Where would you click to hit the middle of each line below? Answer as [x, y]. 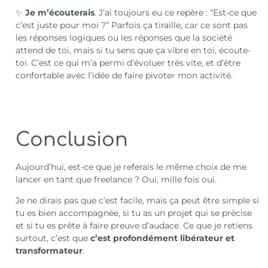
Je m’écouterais [60, 13]
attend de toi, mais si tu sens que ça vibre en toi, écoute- [133, 51]
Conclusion [72, 139]
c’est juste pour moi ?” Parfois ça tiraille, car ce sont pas [132, 25]
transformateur [49, 251]
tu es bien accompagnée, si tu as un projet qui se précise [134, 213]
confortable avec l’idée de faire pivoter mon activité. [124, 76]
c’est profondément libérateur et [163, 238]
